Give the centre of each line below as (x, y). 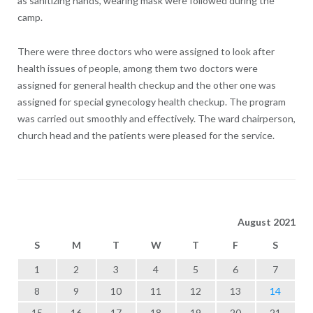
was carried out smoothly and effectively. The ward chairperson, (156, 118)
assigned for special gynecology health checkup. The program (151, 101)
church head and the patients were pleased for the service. (146, 135)
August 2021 (266, 221)
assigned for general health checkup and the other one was (146, 85)
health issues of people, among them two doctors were (137, 68)
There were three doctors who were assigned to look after (146, 51)
